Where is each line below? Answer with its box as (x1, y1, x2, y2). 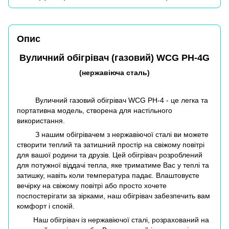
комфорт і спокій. (17, 202, 75, 211)
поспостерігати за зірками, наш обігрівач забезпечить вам (17, 192, 210, 200)
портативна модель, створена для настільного (17, 106, 172, 115)
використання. (17, 117, 67, 125)
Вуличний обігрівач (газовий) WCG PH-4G (19, 53, 210, 63)
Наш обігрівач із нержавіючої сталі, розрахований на (17, 216, 209, 224)
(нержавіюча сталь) (79, 68, 150, 77)
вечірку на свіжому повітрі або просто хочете (17, 181, 167, 190)
